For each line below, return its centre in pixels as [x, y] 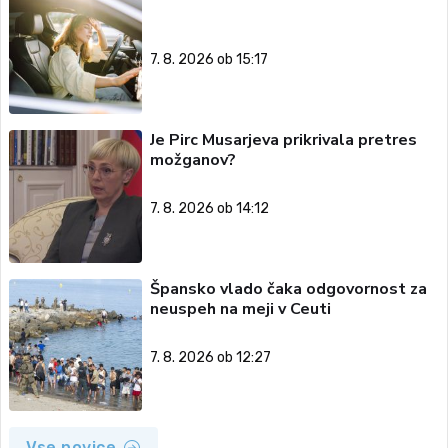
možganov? [192, 160]
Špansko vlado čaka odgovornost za [288, 288]
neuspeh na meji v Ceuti [240, 308]
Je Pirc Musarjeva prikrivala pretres [283, 140]
